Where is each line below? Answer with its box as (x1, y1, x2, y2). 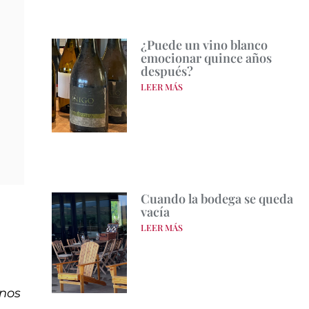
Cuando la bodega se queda (140, 190, 293, 208)
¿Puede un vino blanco (140, 37, 268, 54)
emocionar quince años (140, 50, 272, 67)
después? (140, 63, 193, 80)
